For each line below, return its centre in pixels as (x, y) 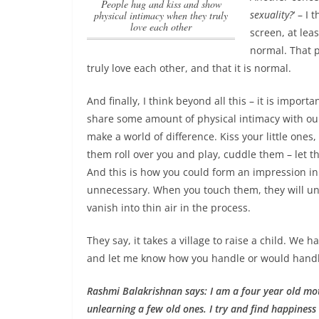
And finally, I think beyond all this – (172, 101)
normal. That (282, 50)
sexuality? (271, 15)
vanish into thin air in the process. (169, 208)
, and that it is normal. (238, 68)
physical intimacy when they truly (161, 16)
